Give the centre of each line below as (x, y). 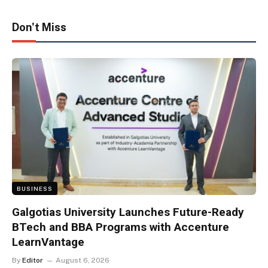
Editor (33, 261)
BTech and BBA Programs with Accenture (121, 227)
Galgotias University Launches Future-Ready (128, 212)
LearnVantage (48, 242)
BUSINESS (35, 189)
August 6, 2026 (83, 261)
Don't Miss (39, 27)
